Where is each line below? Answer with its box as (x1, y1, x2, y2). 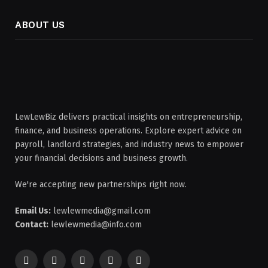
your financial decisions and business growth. (15, 153, 188, 164)
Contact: (15, 220, 48, 230)
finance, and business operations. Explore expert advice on (15, 126, 242, 136)
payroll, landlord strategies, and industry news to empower (15, 139, 243, 150)
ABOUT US (15, 20, 65, 31)
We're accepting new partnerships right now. (15, 179, 187, 190)
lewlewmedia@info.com (48, 220, 142, 230)
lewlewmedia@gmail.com (51, 206, 151, 217)
